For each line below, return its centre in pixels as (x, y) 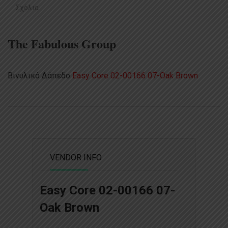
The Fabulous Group (62, 44)
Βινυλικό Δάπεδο (40, 76)
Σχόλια (27, 8)
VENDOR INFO (76, 158)
